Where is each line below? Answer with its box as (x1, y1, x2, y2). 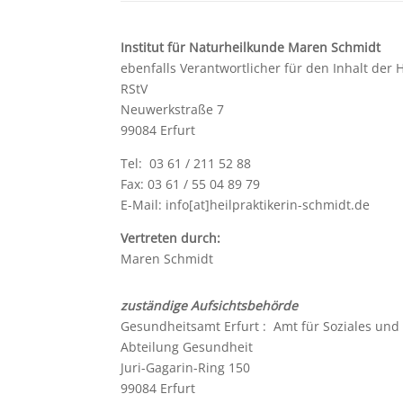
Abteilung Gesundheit (121, 338, 254, 356)
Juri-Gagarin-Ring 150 (121, 359, 251, 377)
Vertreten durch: (121, 228, 221, 246)
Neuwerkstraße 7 (121, 100, 225, 118)
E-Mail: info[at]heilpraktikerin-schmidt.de (121, 195, 371, 213)
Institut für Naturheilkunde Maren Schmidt (121, 38, 381, 56)
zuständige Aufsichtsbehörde (121, 297, 299, 315)
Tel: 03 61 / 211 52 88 (121, 154, 252, 172)
